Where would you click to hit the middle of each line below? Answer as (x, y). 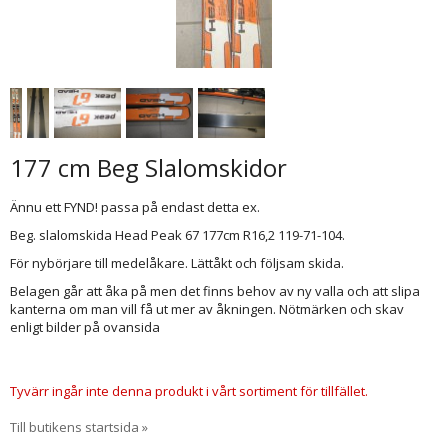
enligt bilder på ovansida (85, 327)
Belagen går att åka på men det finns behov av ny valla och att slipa (215, 291)
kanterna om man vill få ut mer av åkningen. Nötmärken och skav (207, 309)
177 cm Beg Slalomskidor (148, 167)
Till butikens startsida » (79, 427)
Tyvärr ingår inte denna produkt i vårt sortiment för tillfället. (189, 391)
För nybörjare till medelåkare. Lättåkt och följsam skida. (177, 263)
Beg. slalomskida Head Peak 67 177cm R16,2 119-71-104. (177, 235)
